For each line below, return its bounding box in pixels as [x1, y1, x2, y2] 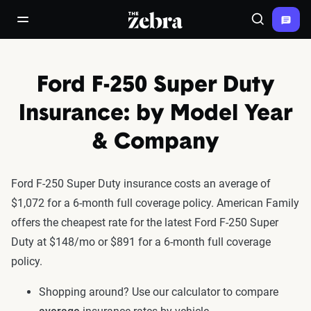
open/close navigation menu [22, 19, 149, 31]
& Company [92, 132, 219, 154]
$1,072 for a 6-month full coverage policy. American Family [11, 196, 299, 210]
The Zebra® [128, 12, 188, 26]
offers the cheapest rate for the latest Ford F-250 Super [11, 216, 278, 229]
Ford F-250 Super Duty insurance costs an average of [11, 177, 271, 190]
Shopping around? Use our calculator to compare [39, 285, 278, 299]
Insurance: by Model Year [19, 103, 292, 126]
